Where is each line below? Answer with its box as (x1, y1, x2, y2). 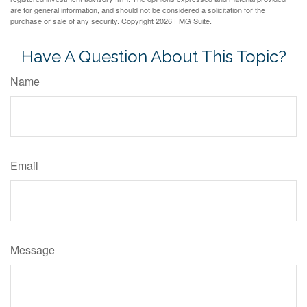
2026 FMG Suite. (156, 14, 212, 26)
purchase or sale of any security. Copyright (10, 14, 156, 26)
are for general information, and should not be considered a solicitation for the (10, 3, 265, 15)
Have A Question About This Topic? (21, 46, 286, 66)
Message (10, 241, 55, 258)
